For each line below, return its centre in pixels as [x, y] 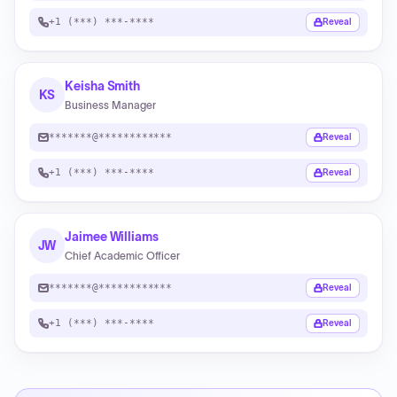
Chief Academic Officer [123, 256]
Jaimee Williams [112, 237]
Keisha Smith [103, 86]
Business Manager [110, 105]
